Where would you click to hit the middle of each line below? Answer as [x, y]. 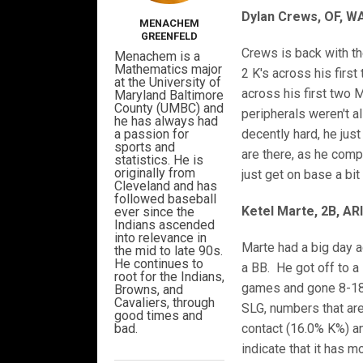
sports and [144, 147]
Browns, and [148, 290]
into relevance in [160, 238]
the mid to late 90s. [168, 251]
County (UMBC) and [169, 109]
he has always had [166, 122]
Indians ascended [164, 225]
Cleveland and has [165, 186]
